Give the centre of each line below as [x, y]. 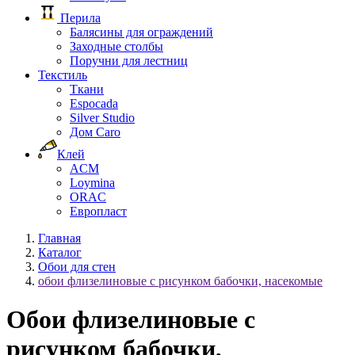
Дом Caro [95, 132]
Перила [79, 18]
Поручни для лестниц [129, 61]
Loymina [92, 183]
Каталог [60, 252]
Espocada [94, 103]
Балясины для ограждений [141, 32]
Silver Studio [102, 118]
